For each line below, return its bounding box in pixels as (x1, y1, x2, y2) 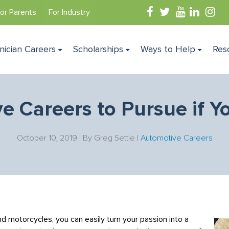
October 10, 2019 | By (16, 134, 94, 142)
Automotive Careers (140, 134, 213, 142)
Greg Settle (94, 134, 135, 142)
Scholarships (73, 44, 124, 54)
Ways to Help (141, 44, 196, 54)
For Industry (49, 8, 90, 16)
